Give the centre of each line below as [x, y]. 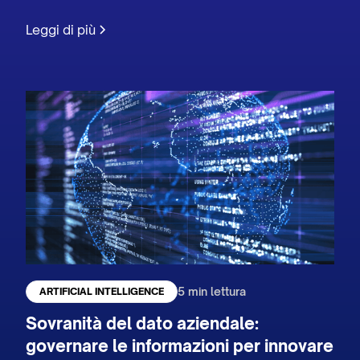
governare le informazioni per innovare [180, 346]
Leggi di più [61, 30]
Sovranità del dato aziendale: [143, 323]
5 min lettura [212, 292]
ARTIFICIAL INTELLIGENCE [102, 291]
